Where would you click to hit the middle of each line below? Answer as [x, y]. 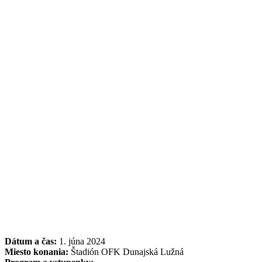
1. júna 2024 [81, 242]
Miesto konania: [37, 252]
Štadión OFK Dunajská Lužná [126, 252]
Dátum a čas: [31, 242]
